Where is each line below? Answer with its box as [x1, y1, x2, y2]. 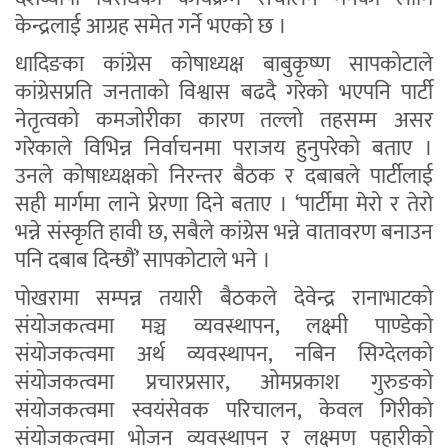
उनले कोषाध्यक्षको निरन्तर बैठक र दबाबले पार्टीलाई [15, 158, 433, 196]
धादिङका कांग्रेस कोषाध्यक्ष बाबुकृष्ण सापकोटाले [15, 46, 433, 84]
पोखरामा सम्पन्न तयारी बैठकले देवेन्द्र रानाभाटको [15, 280, 433, 318]
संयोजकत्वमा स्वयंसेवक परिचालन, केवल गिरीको [15, 392, 433, 430]
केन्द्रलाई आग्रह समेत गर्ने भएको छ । [15, 8, 287, 46]
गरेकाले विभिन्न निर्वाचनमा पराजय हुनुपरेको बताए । [15, 130, 433, 168]
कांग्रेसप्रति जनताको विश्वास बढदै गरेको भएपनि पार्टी [15, 74, 433, 112]
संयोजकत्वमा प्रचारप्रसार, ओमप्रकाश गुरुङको [15, 364, 433, 402]
